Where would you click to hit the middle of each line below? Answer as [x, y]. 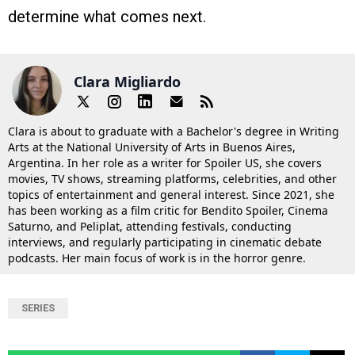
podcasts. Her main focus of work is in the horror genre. [157, 258]
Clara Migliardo [127, 81]
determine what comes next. [107, 17]
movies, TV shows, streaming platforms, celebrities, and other [172, 179]
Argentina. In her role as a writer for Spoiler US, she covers [165, 163]
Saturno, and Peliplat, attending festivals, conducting [150, 227]
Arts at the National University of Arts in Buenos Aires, [152, 147]
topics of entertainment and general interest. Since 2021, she [171, 195]
